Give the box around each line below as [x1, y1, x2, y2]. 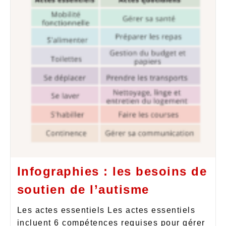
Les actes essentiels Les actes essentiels [17, 205, 195, 214]
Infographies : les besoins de [17, 164, 207, 178]
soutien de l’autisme [17, 182, 149, 196]
